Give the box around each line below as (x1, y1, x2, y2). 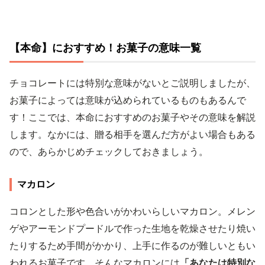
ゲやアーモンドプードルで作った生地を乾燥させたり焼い (9, 222, 256, 234)
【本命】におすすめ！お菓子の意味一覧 (9, 41, 201, 54)
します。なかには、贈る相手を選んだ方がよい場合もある (9, 128, 256, 140)
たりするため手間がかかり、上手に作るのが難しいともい (9, 239, 256, 251)
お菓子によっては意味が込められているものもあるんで (9, 93, 246, 106)
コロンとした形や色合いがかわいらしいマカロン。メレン (9, 205, 256, 217)
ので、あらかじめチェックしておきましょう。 (9, 145, 208, 157)
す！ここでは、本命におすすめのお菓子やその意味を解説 (9, 111, 256, 123)
